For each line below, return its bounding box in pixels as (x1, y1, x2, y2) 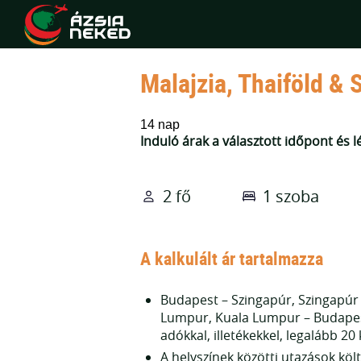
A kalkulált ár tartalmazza (140, 247, 323, 270)
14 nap (140, 118, 180, 131)
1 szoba (262, 185, 319, 207)
